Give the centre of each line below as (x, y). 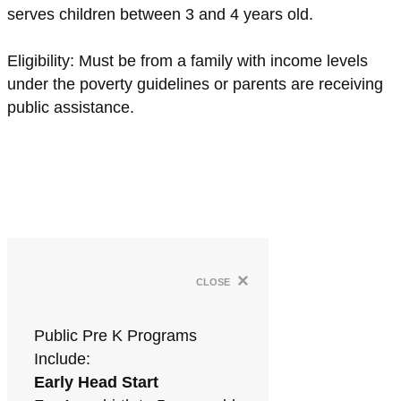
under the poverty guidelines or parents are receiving (195, 84)
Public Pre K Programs (115, 336)
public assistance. (71, 107)
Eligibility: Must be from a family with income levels (188, 61)
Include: (62, 359)
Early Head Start (96, 382)
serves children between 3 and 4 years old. (160, 14)
